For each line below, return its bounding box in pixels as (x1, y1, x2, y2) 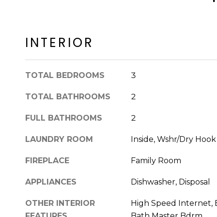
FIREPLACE (25, 156, 69, 166)
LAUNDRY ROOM (25, 135, 93, 144)
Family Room (130, 156, 181, 166)
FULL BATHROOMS (25, 113, 102, 123)
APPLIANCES (25, 177, 77, 187)
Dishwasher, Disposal (130, 177, 210, 187)
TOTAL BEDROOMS (25, 71, 105, 80)
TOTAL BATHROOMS (25, 92, 110, 102)
